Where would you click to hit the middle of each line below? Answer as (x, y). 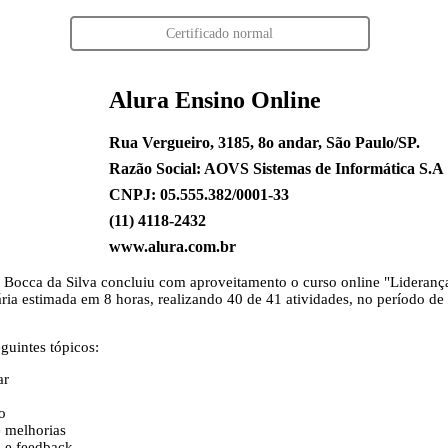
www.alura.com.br (172, 246)
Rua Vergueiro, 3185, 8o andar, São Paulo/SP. (264, 142)
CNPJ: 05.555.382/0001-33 (198, 194)
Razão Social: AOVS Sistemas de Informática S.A (276, 168)
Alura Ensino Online (214, 99)
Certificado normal (219, 32)
